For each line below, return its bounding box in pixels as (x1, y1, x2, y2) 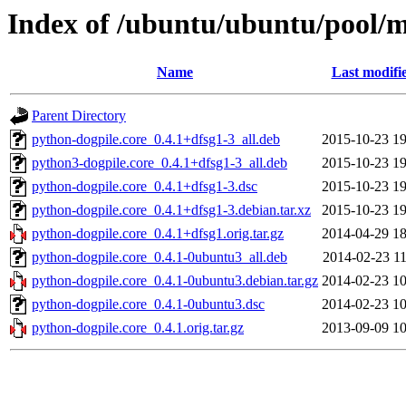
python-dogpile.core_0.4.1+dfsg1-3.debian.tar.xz (32, 202, 311, 218)
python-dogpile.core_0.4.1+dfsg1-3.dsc (32, 179, 257, 195)
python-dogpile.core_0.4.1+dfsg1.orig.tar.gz (32, 226, 284, 242)
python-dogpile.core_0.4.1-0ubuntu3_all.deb (32, 249, 287, 266)
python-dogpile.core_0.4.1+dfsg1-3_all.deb (32, 131, 280, 148)
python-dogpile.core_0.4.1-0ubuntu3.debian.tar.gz (32, 273, 318, 289)
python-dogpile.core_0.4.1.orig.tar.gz (32, 320, 244, 336)
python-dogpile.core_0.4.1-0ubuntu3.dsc (32, 296, 265, 313)
